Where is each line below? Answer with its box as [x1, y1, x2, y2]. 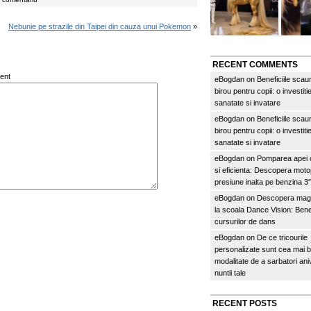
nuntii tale [215, 269, 246, 277]
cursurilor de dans [215, 217, 276, 226]
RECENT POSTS [212, 299, 277, 308]
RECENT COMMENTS [212, 60, 298, 69]
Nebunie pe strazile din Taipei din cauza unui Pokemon [8, 22, 191, 31]
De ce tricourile [257, 233, 308, 242]
